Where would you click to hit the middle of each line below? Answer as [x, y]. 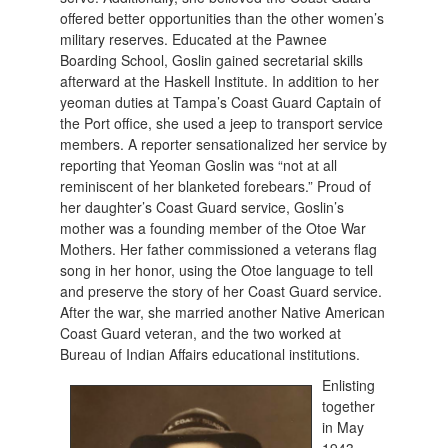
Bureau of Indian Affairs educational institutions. [212, 354]
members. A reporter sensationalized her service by [224, 144]
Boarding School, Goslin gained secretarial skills [212, 60]
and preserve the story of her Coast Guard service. [221, 291]
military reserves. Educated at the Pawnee [194, 39]
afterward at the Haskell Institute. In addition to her [220, 81]
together [349, 406]
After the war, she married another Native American [223, 312]
